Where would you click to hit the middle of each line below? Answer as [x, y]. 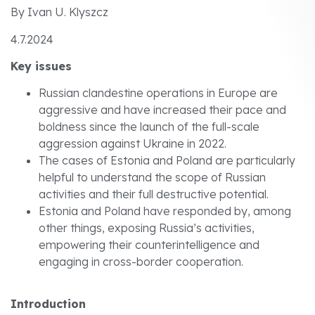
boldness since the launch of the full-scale [149, 127]
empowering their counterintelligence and [149, 245]
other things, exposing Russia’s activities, [147, 228]
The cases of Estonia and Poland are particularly [167, 161]
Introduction [48, 303]
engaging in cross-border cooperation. [141, 262]
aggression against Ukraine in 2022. [133, 144]
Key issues [41, 66]
